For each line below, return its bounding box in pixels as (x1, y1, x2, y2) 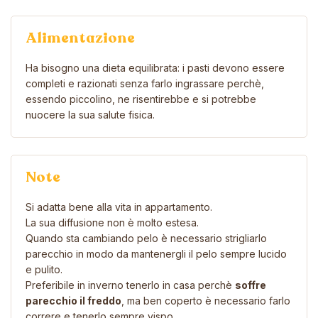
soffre (235, 278, 266, 291)
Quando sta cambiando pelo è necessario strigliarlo (26, 231, 267, 244)
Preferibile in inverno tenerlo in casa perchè (26, 278, 235, 291)
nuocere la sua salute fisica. (26, 108, 155, 121)
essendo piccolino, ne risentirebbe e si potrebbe (26, 92, 256, 105)
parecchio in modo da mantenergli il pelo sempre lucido (26, 247, 287, 260)
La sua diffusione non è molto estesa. (26, 216, 202, 229)
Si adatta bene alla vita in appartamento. (26, 200, 212, 213)
